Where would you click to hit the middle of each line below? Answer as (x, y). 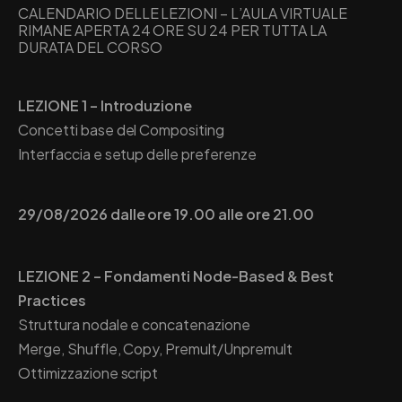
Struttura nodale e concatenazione (134, 324)
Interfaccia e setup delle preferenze (137, 153)
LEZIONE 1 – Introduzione (105, 105)
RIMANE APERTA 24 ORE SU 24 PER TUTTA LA (172, 30)
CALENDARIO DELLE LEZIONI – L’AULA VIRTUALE (183, 13)
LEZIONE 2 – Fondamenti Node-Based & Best (176, 275)
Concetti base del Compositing (122, 129)
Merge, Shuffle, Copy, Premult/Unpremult (155, 348)
